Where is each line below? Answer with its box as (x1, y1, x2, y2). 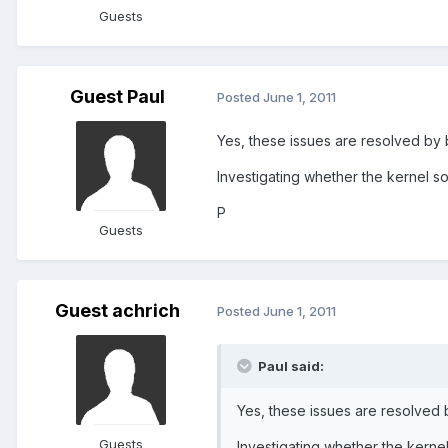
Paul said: (255, 357, 324, 374)
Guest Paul (69, 85, 165, 107)
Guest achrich (54, 299, 180, 321)
